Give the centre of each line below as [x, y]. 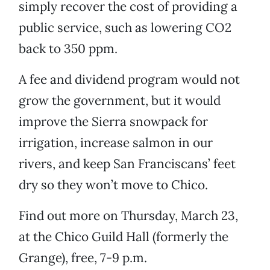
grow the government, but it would [120, 101]
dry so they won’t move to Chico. [113, 185]
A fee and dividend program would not [129, 80]
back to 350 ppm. [68, 49]
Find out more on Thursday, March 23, [128, 216]
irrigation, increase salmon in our [116, 143]
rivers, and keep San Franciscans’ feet [127, 164]
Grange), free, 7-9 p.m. [83, 258]
